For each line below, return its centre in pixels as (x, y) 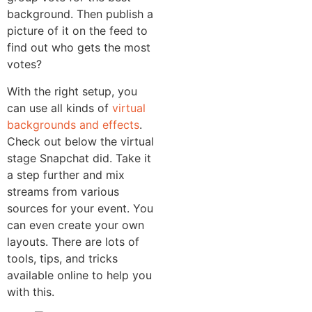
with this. (31, 291)
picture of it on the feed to (77, 31)
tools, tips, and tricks (62, 258)
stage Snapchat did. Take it (79, 158)
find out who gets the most (79, 48)
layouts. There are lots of (73, 241)
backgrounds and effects (73, 124)
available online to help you (79, 275)
